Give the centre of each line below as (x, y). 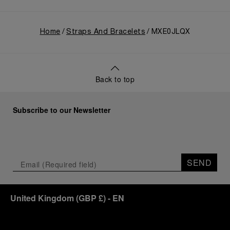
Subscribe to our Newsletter (62, 110)
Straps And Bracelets (106, 32)
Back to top (115, 79)
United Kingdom (42, 198)
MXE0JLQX (171, 32)
